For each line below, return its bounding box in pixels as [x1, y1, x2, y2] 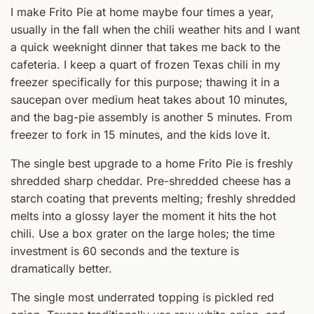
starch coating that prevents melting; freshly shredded [11, 191, 296, 206]
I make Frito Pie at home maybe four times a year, [11, 5, 274, 20]
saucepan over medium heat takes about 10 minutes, [11, 93, 288, 107]
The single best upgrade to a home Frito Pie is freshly [11, 156, 293, 171]
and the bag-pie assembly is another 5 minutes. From [11, 110, 292, 125]
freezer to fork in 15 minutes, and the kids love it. [11, 128, 271, 142]
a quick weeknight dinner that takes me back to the [11, 40, 280, 55]
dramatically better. [11, 261, 112, 276]
